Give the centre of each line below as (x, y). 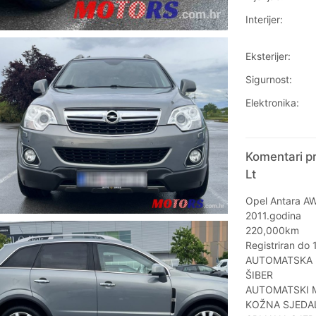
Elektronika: (272, 103)
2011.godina (273, 216)
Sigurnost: (268, 80)
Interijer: (264, 20)
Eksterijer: (268, 56)
